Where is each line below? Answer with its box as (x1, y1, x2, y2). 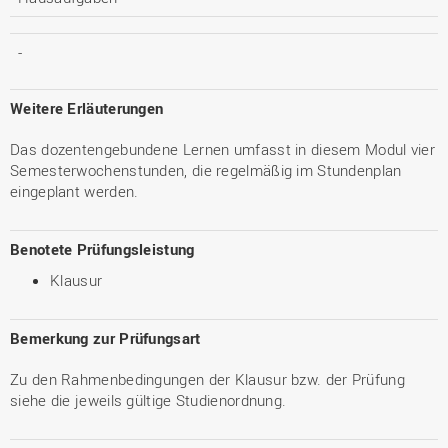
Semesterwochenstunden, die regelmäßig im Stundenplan (10, 160, 402, 180)
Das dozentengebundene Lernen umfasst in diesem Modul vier (10, 139, 436, 159)
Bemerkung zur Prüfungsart (10, 328, 201, 348)
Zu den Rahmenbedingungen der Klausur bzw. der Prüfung (10, 369, 405, 389)
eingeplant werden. (10, 181, 139, 201)
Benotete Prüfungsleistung (10, 239, 195, 259)
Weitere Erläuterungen (10, 98, 164, 118)
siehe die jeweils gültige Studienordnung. (10, 390, 287, 410)
